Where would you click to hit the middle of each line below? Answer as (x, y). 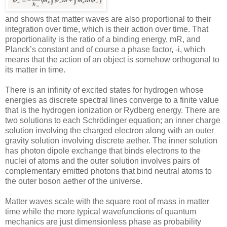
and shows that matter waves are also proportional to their (108, 19)
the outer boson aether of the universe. (74, 181)
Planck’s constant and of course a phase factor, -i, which (105, 50)
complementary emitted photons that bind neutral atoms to (108, 171)
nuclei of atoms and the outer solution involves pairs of (102, 161)
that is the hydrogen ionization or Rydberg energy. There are (112, 110)
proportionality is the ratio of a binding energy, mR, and (103, 40)
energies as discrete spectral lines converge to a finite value (112, 100)
